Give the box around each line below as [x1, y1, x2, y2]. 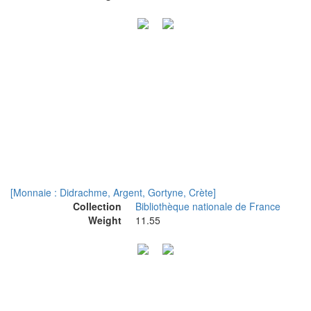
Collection [73, 199, 121, 213]
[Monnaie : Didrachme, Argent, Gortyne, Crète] [10, 185, 216, 199]
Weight [88, 213, 121, 227]
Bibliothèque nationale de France [135, 199, 280, 213]
